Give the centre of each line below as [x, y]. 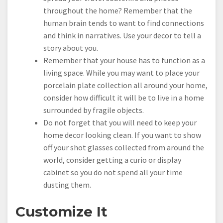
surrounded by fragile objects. [94, 110]
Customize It [61, 212]
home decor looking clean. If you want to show [122, 135]
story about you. [71, 48]
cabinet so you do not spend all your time [113, 172]
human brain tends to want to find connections [124, 23]
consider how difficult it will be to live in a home [124, 98]
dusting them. [67, 185]
